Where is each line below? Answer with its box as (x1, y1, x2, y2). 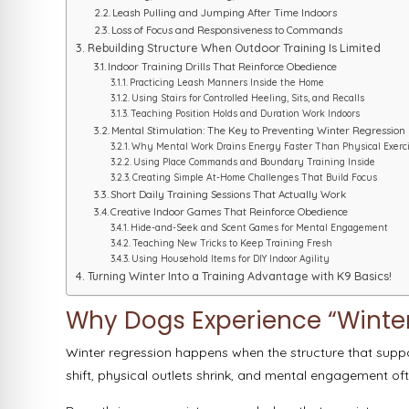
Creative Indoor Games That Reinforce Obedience (110, 205, 349, 219)
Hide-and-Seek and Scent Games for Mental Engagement (130, 222, 388, 235)
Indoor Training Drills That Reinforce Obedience (108, 60, 338, 74)
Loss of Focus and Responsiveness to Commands (111, 24, 343, 37)
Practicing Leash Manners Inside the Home (129, 77, 324, 89)
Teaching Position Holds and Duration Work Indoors (130, 108, 360, 121)
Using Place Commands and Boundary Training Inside (132, 156, 375, 169)
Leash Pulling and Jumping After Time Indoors (112, 6, 338, 20)
